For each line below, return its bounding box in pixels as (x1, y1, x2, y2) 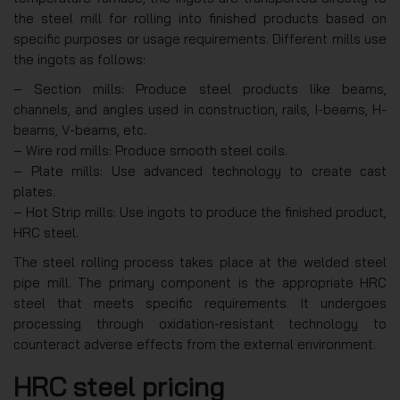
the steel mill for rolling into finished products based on (13, 9, 387, 27)
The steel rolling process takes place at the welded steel (13, 253, 387, 271)
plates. (13, 182, 55, 200)
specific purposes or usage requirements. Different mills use (13, 29, 387, 47)
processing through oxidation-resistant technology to (13, 314, 387, 332)
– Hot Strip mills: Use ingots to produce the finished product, (13, 203, 387, 221)
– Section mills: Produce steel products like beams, (13, 79, 387, 97)
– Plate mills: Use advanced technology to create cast (13, 162, 387, 179)
